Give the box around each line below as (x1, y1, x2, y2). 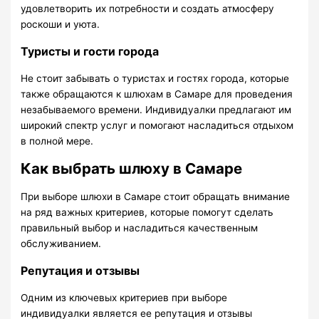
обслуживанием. (21, 238, 102, 250)
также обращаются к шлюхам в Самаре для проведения (21, 88, 293, 100)
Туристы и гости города (21, 44, 159, 59)
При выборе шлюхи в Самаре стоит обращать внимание (21, 191, 291, 203)
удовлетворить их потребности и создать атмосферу (21, 3, 275, 15)
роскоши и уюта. (21, 19, 100, 31)
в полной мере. (21, 135, 94, 147)
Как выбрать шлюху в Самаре (21, 159, 243, 178)
